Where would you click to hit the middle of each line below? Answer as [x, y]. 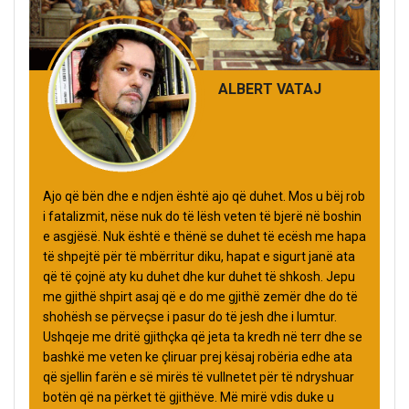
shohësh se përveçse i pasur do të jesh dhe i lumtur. [190, 317]
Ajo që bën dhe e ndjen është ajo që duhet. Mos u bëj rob [204, 197]
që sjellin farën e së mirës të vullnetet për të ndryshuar [199, 378]
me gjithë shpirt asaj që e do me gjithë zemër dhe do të [200, 297]
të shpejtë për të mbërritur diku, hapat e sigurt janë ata [199, 257]
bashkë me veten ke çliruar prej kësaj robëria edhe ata [198, 357]
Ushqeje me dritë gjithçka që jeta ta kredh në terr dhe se [203, 337]
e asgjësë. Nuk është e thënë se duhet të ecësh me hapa [204, 237]
